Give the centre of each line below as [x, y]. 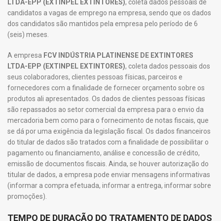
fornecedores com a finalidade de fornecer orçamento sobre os [106, 88]
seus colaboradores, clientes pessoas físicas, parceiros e [95, 77]
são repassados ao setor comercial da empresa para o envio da [106, 110]
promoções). [27, 196]
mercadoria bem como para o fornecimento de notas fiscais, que [108, 120]
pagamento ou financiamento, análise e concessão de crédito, [104, 153]
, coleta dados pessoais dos [168, 66]
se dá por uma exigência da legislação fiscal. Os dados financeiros [109, 131]
